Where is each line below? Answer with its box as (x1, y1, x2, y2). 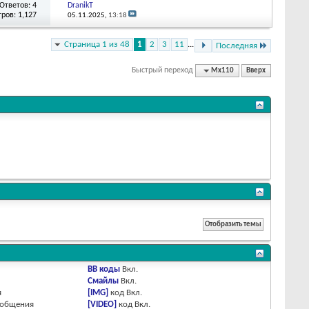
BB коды (88, 264, 121, 274)
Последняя (216, 41, 257, 50)
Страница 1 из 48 (64, 39, 130, 49)
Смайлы (88, 276, 119, 286)
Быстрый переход (132, 66, 194, 74)
